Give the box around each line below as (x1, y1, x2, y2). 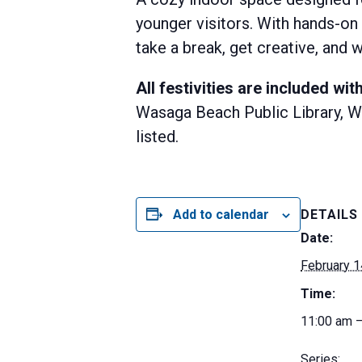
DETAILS (301, 207, 358, 223)
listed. (136, 126, 179, 146)
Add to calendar (173, 206, 269, 222)
